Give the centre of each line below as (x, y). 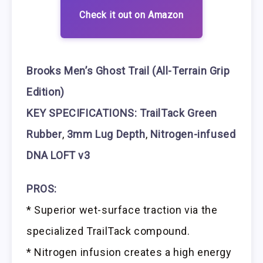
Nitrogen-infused (193, 134)
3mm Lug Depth (106, 134)
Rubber (44, 134)
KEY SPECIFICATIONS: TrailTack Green (122, 113)
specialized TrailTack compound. (108, 231)
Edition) (45, 92)
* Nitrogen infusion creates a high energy (129, 252)
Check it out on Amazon (131, 15)
